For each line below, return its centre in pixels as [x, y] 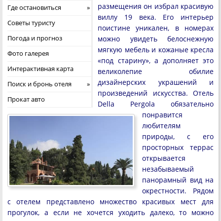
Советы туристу [31, 23]
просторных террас [178, 147]
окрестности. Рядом [178, 191]
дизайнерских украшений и [156, 82]
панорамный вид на [178, 180]
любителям [161, 126]
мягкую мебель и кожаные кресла [156, 50]
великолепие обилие [156, 71]
